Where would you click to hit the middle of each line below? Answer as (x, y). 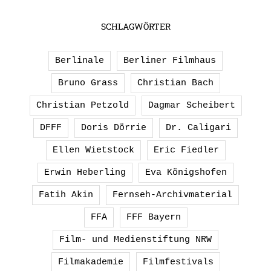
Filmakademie (90, 262)
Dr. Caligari (198, 128)
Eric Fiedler (186, 150)
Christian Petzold (82, 105)
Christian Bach (175, 83)
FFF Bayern (153, 217)
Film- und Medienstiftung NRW (135, 240)
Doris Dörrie (114, 128)
